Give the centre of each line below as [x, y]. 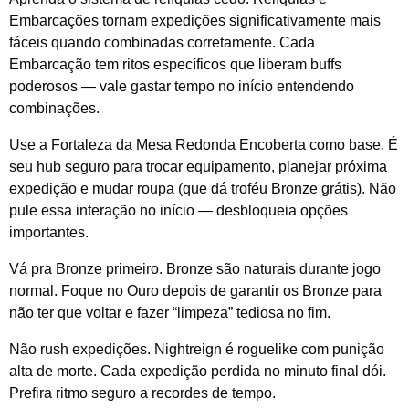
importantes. [49, 232]
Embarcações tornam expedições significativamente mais [195, 20]
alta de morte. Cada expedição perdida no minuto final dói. [198, 372]
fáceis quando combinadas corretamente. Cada [162, 42]
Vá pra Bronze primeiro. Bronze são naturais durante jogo [195, 269]
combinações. [54, 108]
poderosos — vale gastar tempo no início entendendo [182, 86]
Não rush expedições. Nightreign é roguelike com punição [197, 350]
